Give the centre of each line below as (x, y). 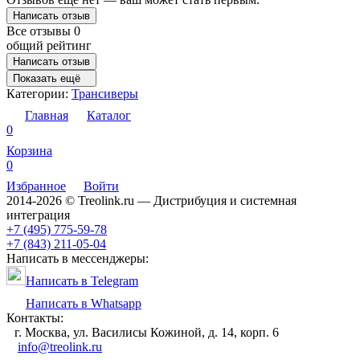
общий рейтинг (49, 45)
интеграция (38, 215)
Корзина (29, 150)
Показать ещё (47, 78)
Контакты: (35, 317)
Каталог (109, 115)
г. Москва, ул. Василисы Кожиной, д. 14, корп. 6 (147, 332)
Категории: (39, 93)
